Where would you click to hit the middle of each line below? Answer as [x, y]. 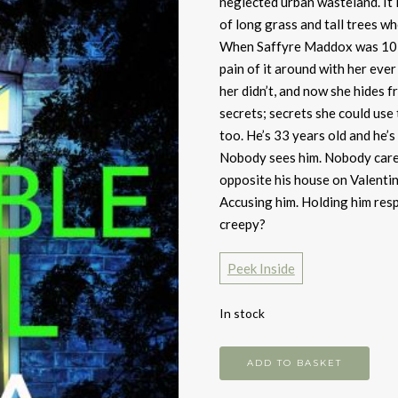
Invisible [244, 356]
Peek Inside [261, 268]
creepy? [242, 224]
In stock [242, 313]
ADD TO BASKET [294, 363]
